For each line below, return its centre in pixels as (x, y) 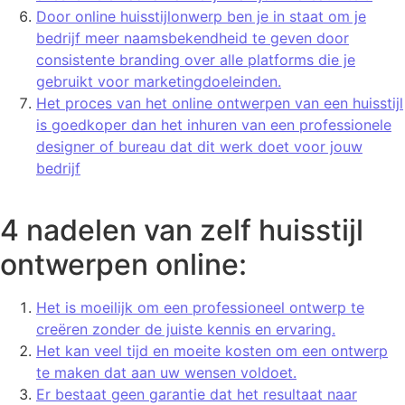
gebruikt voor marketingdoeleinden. (159, 81)
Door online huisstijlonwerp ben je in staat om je (201, 16)
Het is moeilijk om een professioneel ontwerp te (200, 308)
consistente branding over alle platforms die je (196, 59)
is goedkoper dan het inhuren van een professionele (214, 124)
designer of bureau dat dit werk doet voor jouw (199, 146)
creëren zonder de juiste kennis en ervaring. (186, 330)
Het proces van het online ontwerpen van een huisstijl (220, 103)
